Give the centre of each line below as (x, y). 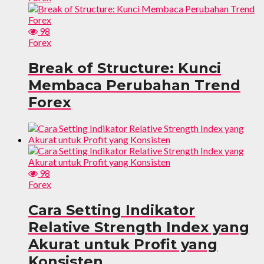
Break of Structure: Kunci (125, 68)
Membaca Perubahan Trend (134, 85)
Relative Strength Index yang (139, 227)
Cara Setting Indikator (112, 210)
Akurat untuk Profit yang (123, 244)
